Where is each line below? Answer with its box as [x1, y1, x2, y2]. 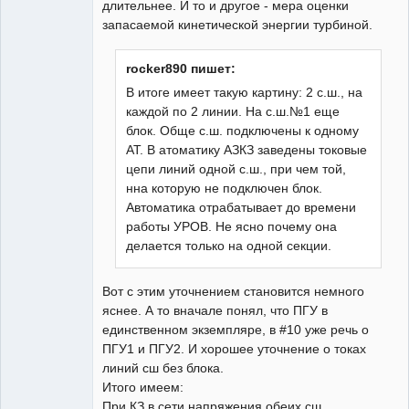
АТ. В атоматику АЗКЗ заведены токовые [126, 142, 368, 158]
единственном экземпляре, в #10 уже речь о [102, 322, 369, 338]
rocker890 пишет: [126, 61, 236, 77]
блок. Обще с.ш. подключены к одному [126, 123, 360, 139]
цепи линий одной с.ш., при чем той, [126, 162, 347, 177]
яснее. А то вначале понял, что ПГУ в [102, 303, 328, 319]
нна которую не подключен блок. [126, 181, 323, 196]
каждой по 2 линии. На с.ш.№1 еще [126, 104, 341, 120]
